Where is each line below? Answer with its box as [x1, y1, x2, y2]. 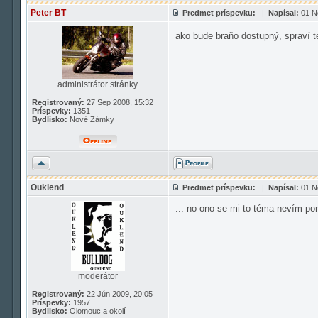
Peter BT [31, 8, 66, 18]
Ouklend [31, 182, 64, 192]
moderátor [77, 271, 118, 281]
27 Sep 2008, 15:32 [84, 98, 153, 106]
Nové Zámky [67, 115, 114, 124]
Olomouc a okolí [67, 307, 126, 315]
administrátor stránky [57, 79, 138, 89]
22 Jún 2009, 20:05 [84, 290, 153, 298]
